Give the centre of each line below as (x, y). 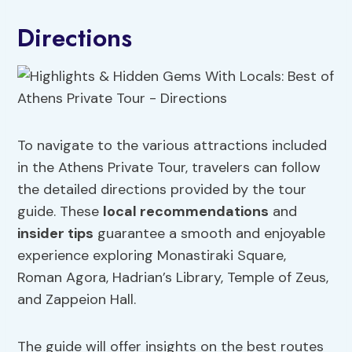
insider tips (56, 234)
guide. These (60, 212)
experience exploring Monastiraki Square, (152, 256)
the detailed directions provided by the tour (162, 190)
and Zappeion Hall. (77, 300)
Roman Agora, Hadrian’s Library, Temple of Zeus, (173, 278)
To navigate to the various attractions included (172, 146)
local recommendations (186, 212)
